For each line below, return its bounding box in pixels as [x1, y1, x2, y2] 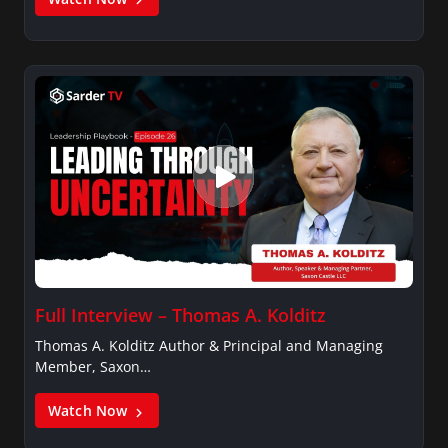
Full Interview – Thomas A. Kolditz [35, 303, 326, 328]
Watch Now [48, 401, 132, 421]
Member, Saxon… [35, 357, 151, 377]
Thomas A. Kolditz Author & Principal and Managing [35, 336, 383, 356]
